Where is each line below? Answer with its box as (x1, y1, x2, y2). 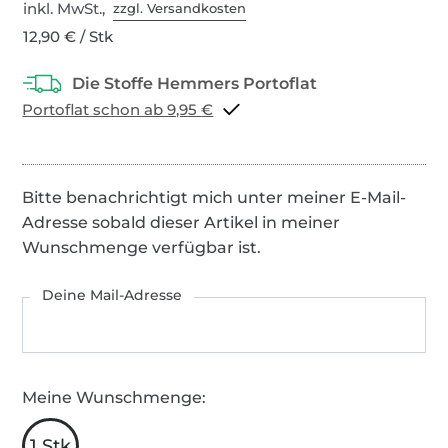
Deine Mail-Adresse (42, 285, 183, 304)
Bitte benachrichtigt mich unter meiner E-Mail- (22, 187, 407, 207)
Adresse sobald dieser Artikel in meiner (22, 212, 341, 232)
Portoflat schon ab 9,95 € (201, 99, 214, 119)
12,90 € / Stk (23, 26, 114, 46)
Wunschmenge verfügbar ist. (22, 237, 262, 257)
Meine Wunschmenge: (22, 387, 207, 407)
